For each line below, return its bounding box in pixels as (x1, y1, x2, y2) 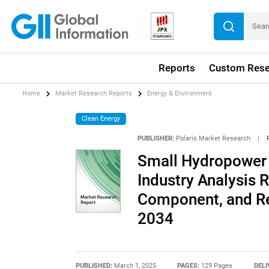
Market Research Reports (55, 89, 133, 98)
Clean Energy (82, 114, 121, 122)
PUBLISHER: (137, 134, 174, 143)
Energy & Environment (147, 89, 213, 98)
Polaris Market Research (175, 134, 250, 143)
